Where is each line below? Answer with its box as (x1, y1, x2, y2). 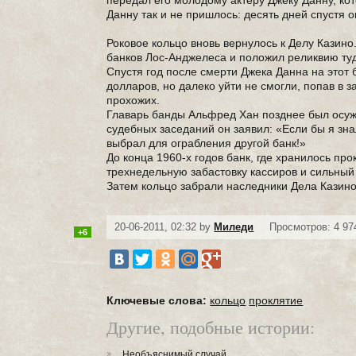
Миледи (214, 221, 254, 233)
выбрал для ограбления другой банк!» (106, 137, 307, 149)
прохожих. (106, 94, 161, 106)
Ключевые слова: (106, 294, 207, 307)
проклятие (249, 294, 304, 307)
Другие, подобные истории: (106, 315, 315, 339)
